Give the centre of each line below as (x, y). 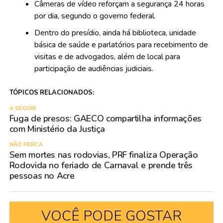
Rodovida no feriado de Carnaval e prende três (101, 166)
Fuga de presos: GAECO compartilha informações (105, 119)
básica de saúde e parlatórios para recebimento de (121, 45)
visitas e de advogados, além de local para (107, 57)
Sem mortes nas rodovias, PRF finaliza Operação (104, 155)
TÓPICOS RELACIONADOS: (52, 93)
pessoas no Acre (42, 176)
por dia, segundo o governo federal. (95, 16)
